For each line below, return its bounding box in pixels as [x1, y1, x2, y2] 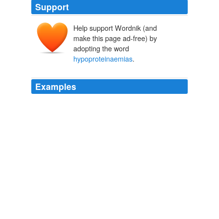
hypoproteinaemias [73, 53, 132, 64]
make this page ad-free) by [73, 33, 157, 44]
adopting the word [73, 43, 129, 54]
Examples [35, 80, 76, 93]
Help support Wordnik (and [73, 22, 157, 33]
